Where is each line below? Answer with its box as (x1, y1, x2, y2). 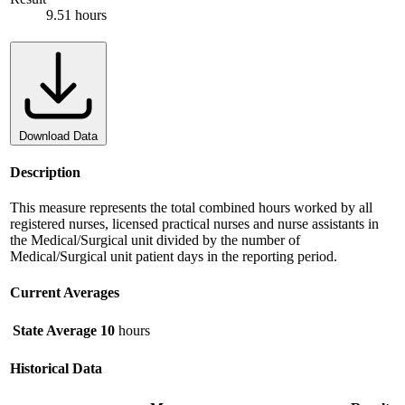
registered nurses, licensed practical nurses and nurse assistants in (10, 216, 379, 232)
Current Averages (10, 284, 119, 300)
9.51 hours (46, 6, 107, 23)
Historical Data (10, 361, 102, 377)
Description (10, 164, 80, 180)
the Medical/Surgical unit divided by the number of (10, 232, 300, 249)
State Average (13, 322, 97, 338)
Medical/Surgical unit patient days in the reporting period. (10, 249, 337, 265)
